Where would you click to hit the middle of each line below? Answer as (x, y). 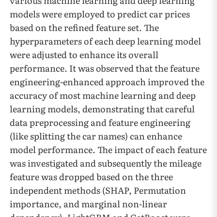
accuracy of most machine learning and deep (103, 95)
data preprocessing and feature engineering (100, 122)
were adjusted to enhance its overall (84, 54)
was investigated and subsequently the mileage (106, 163)
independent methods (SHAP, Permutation (98, 190)
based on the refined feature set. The (84, 27)
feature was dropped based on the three (91, 177)
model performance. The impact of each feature (108, 149)
